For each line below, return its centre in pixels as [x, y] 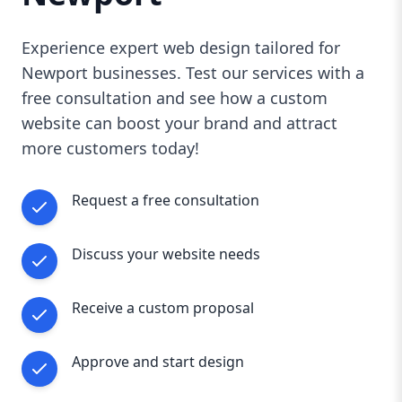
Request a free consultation [166, 200]
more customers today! [110, 148]
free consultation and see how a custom [175, 98]
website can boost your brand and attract [179, 123]
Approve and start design [158, 362]
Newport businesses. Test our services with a [193, 73]
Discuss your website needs [166, 254]
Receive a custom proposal [163, 308]
